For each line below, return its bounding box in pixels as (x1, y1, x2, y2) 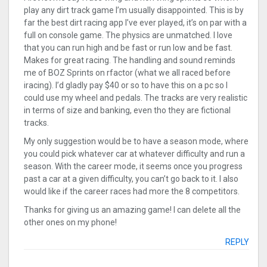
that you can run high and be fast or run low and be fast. (24, 43, 232, 53)
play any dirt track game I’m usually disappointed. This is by (24, 5, 244, 15)
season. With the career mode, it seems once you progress (24, 162, 243, 172)
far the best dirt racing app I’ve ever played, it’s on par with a (24, 18, 247, 28)
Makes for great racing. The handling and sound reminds (24, 55, 235, 66)
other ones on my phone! (24, 218, 117, 228)
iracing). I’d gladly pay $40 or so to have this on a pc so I (24, 80, 228, 91)
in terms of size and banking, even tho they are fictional (24, 105, 231, 116)
